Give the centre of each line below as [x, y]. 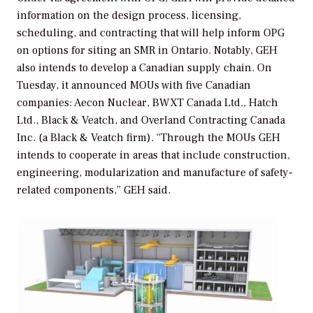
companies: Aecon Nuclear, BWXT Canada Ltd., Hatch [147, 103]
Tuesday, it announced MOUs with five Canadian [134, 86]
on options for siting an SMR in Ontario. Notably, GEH [147, 51]
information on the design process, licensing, [129, 16]
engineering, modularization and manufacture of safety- [155, 173]
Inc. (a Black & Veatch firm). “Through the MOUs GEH [148, 138]
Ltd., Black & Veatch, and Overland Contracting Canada [151, 121]
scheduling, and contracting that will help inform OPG [151, 33]
